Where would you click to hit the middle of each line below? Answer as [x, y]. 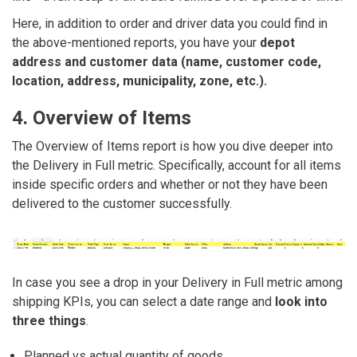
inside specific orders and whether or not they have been [170, 185]
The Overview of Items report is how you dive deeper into [173, 147]
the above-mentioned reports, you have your [136, 43]
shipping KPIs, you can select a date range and [143, 301]
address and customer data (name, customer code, [167, 62]
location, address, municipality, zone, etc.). [139, 81]
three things [49, 320]
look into [301, 301]
